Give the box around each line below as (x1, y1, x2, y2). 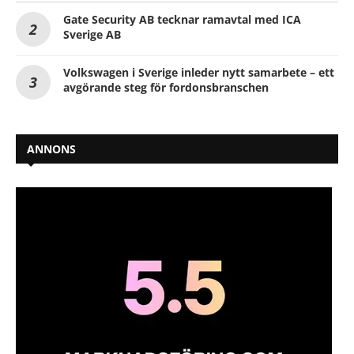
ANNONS (27, 141, 76, 157)
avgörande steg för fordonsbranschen (63, 80, 269, 96)
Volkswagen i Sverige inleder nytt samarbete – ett (63, 65, 334, 81)
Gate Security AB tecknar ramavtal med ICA (63, 12, 301, 28)
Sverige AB (63, 27, 121, 43)
